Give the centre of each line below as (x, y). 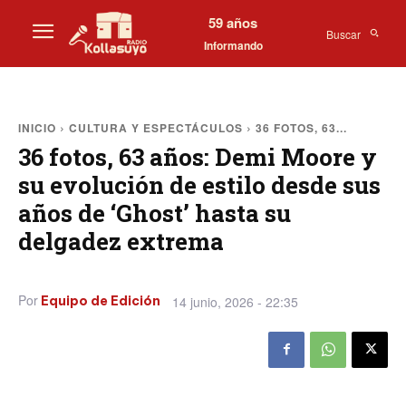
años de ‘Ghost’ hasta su (155, 213)
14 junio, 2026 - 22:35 (235, 301)
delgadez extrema (121, 241)
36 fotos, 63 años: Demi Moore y (198, 157)
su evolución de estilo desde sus (199, 185)
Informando (233, 45)
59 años (233, 22)
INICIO (37, 128)
